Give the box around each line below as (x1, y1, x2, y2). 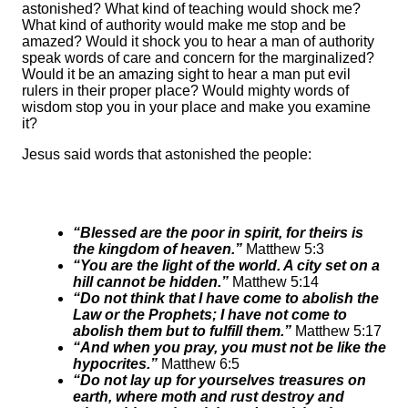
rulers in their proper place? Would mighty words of (22, 83, 349, 99)
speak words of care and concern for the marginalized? (22, 50, 374, 66)
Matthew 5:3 (246, 241, 324, 258)
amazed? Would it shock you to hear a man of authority (22, 34, 374, 50)
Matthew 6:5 (158, 356, 240, 372)
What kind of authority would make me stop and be (22, 17, 346, 34)
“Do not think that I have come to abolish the (73, 291, 379, 307)
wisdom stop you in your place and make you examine (22, 99, 371, 116)
